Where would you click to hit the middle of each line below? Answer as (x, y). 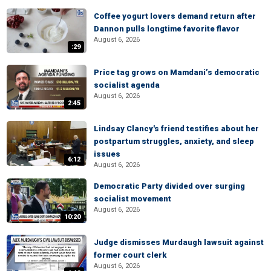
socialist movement (132, 199)
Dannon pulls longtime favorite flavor (167, 29)
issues (107, 154)
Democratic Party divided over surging (169, 186)
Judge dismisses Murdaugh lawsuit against (179, 242)
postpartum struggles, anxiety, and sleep (174, 141)
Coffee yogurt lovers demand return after (175, 16)
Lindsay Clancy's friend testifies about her (176, 129)
